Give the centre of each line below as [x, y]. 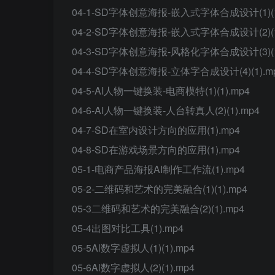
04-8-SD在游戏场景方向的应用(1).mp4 [156, 149]
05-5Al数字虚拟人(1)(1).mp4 [133, 248]
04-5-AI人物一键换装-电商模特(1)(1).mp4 [161, 91]
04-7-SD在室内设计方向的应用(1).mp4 [156, 130]
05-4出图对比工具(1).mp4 [128, 228]
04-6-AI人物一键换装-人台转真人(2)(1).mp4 [166, 110]
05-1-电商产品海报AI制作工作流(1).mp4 [158, 169]
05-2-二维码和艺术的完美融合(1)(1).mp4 [160, 189]
